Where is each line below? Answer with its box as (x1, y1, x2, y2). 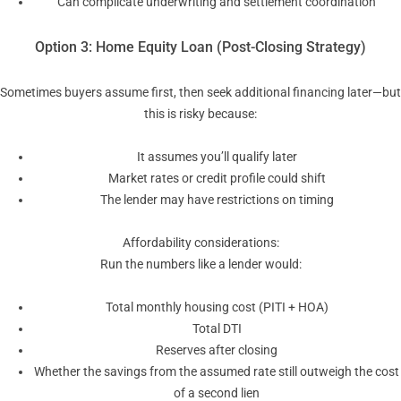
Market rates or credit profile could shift (107, 170, 326, 185)
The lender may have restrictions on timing (99, 192, 334, 207)
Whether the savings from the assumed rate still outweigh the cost (34, 363, 399, 379)
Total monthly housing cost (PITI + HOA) (105, 299, 328, 314)
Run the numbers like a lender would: (99, 256, 302, 271)
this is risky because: (144, 106, 257, 121)
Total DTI (192, 320, 242, 336)
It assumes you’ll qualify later (136, 149, 297, 164)
